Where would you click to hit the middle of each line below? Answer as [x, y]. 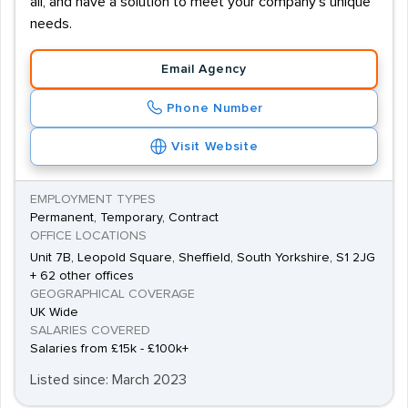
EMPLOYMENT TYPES [93, 199]
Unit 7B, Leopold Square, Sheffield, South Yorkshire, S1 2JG [203, 258]
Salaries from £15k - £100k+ [109, 349]
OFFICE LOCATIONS [88, 236]
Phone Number [215, 108]
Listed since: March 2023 [108, 380]
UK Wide [54, 312]
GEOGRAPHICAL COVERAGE [112, 294]
